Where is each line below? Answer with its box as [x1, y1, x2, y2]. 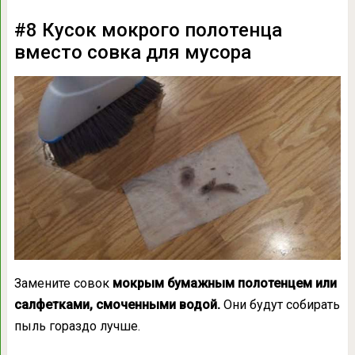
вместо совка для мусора [13, 40, 251, 63]
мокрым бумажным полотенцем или [112, 275, 337, 291]
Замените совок [13, 275, 113, 291]
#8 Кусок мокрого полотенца [13, 18, 282, 41]
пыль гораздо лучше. [13, 318, 140, 334]
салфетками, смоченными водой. [13, 296, 220, 312]
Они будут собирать [219, 296, 340, 312]
